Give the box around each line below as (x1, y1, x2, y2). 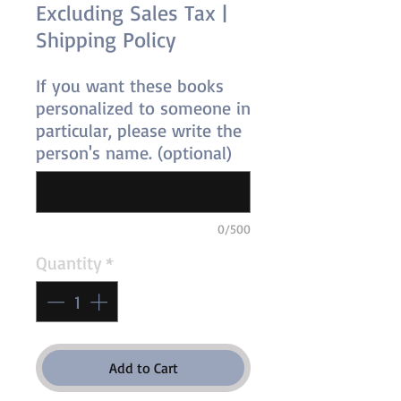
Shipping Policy (36, 26, 175, 53)
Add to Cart (108, 359, 178, 377)
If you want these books (36, 74, 224, 97)
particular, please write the (36, 119, 242, 141)
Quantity (36, 252, 102, 274)
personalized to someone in (36, 97, 251, 119)
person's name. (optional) (36, 141, 232, 164)
